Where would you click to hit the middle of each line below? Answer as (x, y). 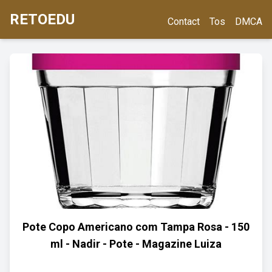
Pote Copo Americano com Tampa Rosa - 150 (136, 227)
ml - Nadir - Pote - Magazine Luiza (136, 244)
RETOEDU (42, 19)
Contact (184, 22)
